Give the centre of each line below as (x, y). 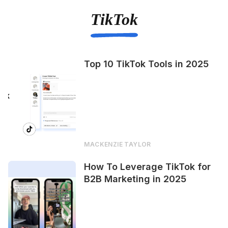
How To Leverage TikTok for (148, 166)
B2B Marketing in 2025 (135, 179)
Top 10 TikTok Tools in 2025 (147, 64)
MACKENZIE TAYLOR (118, 144)
